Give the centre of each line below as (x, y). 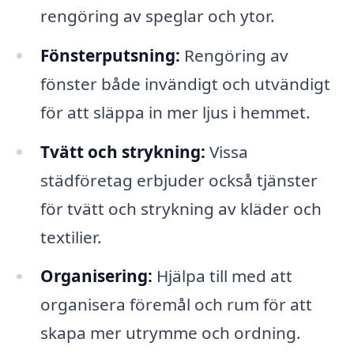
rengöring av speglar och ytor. (157, 15)
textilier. (71, 237)
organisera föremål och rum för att (176, 305)
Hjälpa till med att (222, 276)
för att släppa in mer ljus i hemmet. (175, 112)
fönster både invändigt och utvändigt (185, 83)
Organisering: (96, 276)
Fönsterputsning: (110, 55)
